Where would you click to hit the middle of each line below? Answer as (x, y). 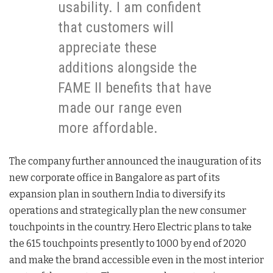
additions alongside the (127, 67)
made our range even (120, 108)
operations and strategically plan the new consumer (128, 210)
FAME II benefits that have (135, 87)
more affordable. (108, 128)
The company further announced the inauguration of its (135, 161)
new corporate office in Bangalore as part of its (115, 177)
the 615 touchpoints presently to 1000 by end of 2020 (128, 243)
